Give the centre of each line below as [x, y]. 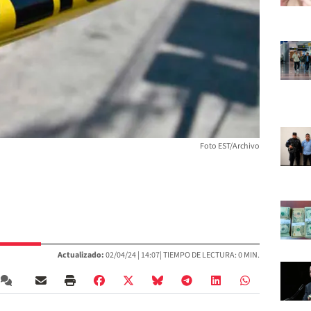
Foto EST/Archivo [230, 146]
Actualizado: [81, 255]
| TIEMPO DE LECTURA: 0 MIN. [210, 255]
